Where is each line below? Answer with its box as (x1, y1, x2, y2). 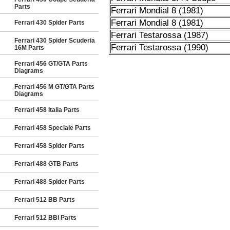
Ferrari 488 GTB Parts (14, 160, 79, 167)
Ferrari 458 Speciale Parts (14, 124, 91, 131)
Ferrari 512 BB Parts (14, 196, 75, 203)
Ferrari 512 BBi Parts (14, 214, 76, 221)
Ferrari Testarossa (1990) (110, 43, 208, 52)
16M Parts (14, 44, 44, 51)
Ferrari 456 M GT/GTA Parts (14, 83, 94, 90)
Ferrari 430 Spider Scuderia (14, 37, 95, 44)
